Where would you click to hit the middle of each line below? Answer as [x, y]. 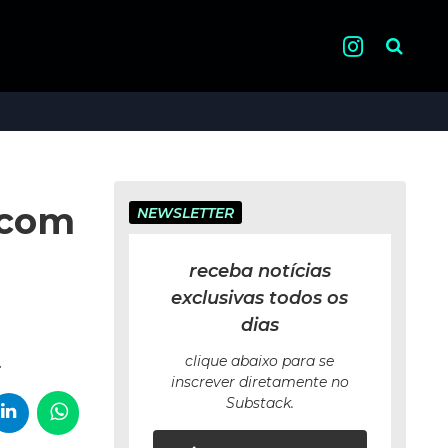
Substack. [259, 403]
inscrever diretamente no [259, 382]
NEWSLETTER [185, 213]
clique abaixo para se [260, 361]
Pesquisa [411, 40]
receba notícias [259, 271]
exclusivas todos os [260, 298]
